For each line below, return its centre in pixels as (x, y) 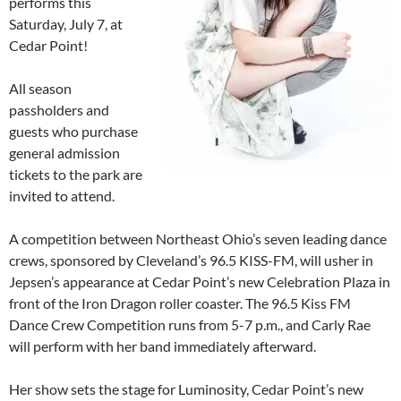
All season (40, 89)
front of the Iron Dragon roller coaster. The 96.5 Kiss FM (180, 303)
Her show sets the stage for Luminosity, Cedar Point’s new (186, 389)
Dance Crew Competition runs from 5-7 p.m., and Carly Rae (190, 325)
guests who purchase (73, 132)
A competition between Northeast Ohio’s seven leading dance (198, 239)
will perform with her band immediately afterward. (162, 346)
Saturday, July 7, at (66, 24)
